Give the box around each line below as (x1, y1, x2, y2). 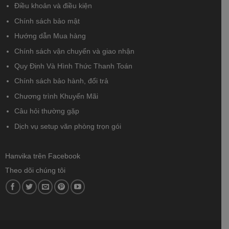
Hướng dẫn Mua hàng (14, 32, 86, 40)
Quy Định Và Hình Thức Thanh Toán (14, 61, 132, 70)
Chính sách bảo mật (14, 16, 80, 25)
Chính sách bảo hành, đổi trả (14, 77, 108, 85)
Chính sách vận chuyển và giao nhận (14, 47, 134, 55)
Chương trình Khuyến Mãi (14, 91, 98, 100)
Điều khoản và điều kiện (14, 2, 92, 10)
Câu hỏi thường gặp (14, 107, 79, 116)
